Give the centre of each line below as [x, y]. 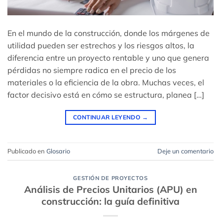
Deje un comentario [185, 151]
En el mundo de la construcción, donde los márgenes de [109, 33]
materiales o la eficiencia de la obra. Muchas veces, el [106, 82]
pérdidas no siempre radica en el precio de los [92, 70]
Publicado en [27, 151]
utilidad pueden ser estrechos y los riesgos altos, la [101, 45]
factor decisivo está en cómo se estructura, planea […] [106, 94]
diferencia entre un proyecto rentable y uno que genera [108, 57]
